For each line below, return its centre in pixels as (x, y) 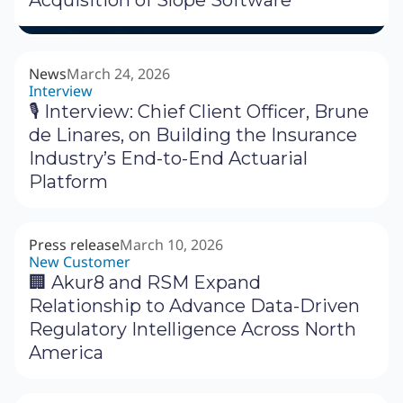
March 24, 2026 (118, 74)
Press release (74, 245)
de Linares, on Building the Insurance (193, 135)
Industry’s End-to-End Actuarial (168, 159)
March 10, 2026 (171, 245)
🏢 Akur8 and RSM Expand (145, 283)
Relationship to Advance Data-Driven (194, 306)
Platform (68, 182)
